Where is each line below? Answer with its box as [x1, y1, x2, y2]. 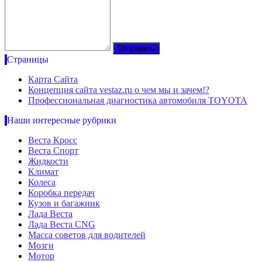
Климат [28, 166, 58, 177]
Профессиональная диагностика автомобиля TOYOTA [28, 95, 247, 105]
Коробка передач [28, 187, 95, 198]
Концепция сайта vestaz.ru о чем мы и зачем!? [28, 84, 209, 95]
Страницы [7, 54, 49, 64]
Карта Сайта [28, 74, 78, 84]
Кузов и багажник [28, 198, 100, 208]
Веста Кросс [28, 135, 77, 145]
